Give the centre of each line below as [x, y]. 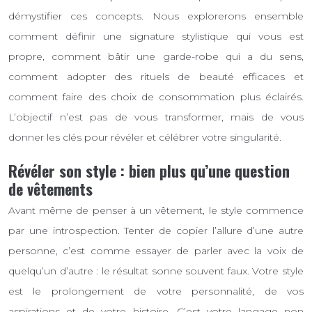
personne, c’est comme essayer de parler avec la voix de [156, 251]
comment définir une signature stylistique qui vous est [156, 36]
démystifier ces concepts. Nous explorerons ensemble [156, 16]
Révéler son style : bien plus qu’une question [149, 170]
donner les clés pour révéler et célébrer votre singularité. [145, 137]
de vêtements [50, 188]
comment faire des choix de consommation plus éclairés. [156, 96]
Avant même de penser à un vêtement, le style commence [156, 211]
